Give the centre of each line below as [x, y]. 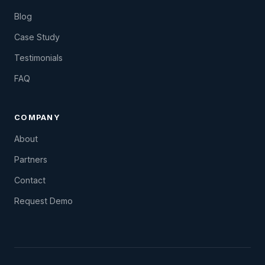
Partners [31, 160]
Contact [30, 180]
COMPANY [37, 118]
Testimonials [38, 58]
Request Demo [43, 201]
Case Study [37, 37]
